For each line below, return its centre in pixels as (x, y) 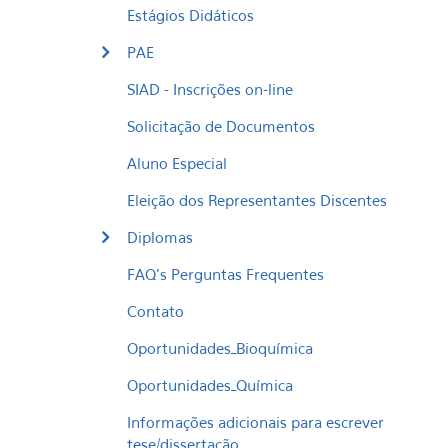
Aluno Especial (177, 163)
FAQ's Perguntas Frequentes (225, 274)
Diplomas (160, 237)
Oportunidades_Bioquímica (220, 348)
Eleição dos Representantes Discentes (257, 200)
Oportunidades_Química (210, 385)
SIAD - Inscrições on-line (210, 89)
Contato (155, 311)
